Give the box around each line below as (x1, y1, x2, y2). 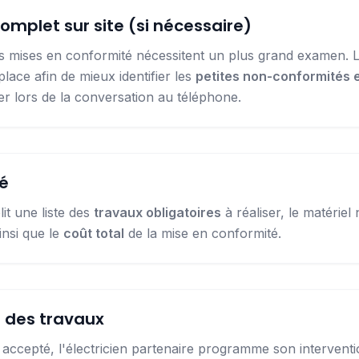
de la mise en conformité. (124, 225, 281, 241)
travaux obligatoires (94, 204, 221, 220)
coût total (63, 225, 124, 241)
